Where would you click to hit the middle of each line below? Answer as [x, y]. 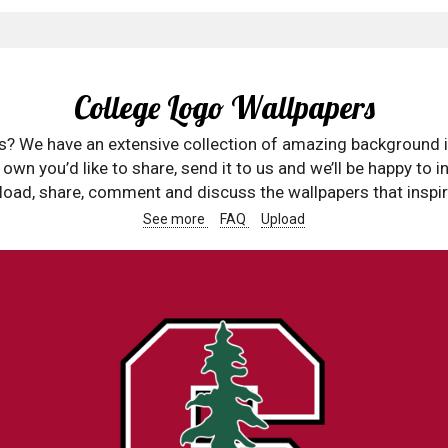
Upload [283, 219]
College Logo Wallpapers [224, 107]
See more [175, 219]
